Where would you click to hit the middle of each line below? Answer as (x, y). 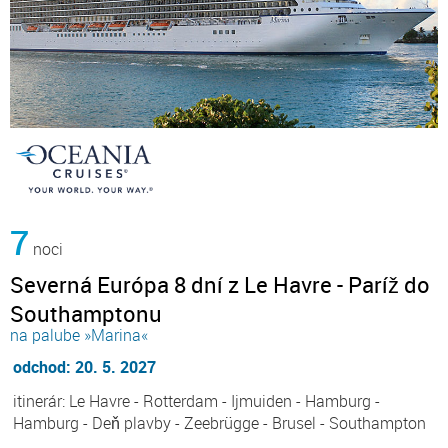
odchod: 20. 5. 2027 (84, 367)
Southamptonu (86, 314)
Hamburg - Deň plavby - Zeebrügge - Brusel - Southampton (219, 423)
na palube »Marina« (79, 335)
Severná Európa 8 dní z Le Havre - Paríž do (220, 285)
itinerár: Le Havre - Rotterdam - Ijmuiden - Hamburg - (196, 401)
